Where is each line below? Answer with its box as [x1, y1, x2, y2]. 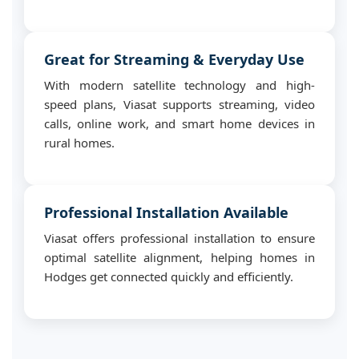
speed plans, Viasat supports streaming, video [44, 96, 315, 112]
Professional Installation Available [44, 203, 288, 222]
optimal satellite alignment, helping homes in [44, 249, 315, 265]
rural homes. [44, 135, 115, 151]
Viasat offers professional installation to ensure [44, 230, 315, 246]
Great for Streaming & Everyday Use [44, 50, 305, 69]
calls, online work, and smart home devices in [44, 115, 315, 131]
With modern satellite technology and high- [44, 77, 315, 93]
